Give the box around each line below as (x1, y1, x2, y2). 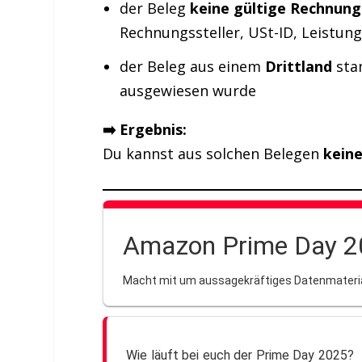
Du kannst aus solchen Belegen (103, 144, 324, 164)
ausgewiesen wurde (119, 81, 256, 101)
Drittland (264, 57, 332, 77)
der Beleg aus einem (119, 57, 265, 77)
